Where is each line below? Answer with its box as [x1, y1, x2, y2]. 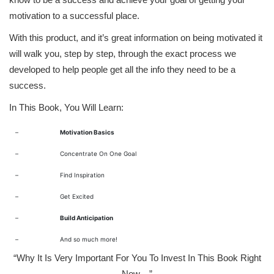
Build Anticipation [60, 214, 113, 221]
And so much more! [60, 235, 117, 243]
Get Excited [60, 193, 94, 200]
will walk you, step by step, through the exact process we [9, 48, 236, 59]
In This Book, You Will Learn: [9, 102, 124, 113]
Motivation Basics [60, 128, 114, 136]
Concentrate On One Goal [60, 150, 136, 157]
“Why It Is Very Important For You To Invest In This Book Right [13, 253, 261, 263]
